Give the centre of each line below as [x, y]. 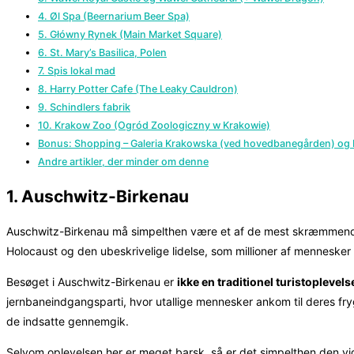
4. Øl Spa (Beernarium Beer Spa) [114, 17]
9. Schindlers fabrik [84, 107]
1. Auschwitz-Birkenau [98, 196]
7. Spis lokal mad [77, 71]
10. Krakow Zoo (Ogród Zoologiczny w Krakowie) [154, 126]
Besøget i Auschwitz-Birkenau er [92, 282]
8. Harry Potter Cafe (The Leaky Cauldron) [138, 89]
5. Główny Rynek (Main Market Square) [130, 35]
